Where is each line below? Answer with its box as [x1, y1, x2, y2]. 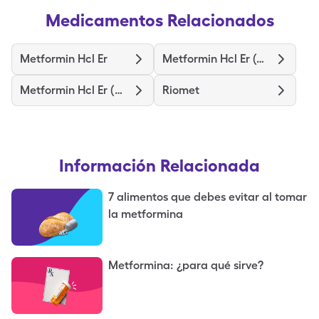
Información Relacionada [59, 155, 260, 176]
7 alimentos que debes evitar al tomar [108, 190, 307, 204]
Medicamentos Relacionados [45, 10, 274, 31]
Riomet [162, 83, 199, 97]
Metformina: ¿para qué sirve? [108, 258, 263, 272]
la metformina [108, 207, 183, 221]
